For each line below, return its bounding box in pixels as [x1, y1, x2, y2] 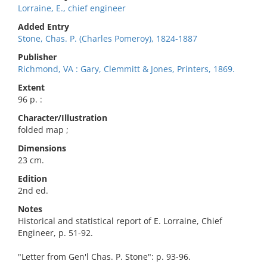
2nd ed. [18, 185, 48, 196]
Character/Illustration [18, 112, 107, 123]
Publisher [18, 51, 57, 63]
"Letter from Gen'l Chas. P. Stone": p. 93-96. [18, 251, 191, 262]
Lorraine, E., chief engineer [18, 2, 126, 14]
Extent [18, 82, 45, 93]
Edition [18, 173, 47, 184]
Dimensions [18, 142, 66, 154]
